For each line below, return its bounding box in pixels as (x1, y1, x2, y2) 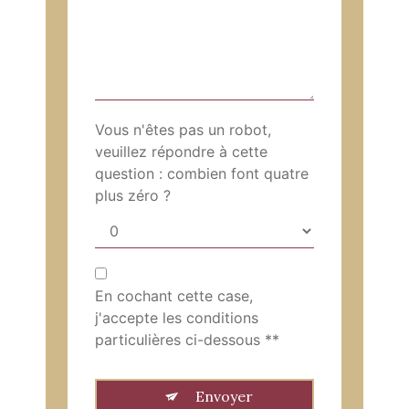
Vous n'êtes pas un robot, (94, 121, 271, 140)
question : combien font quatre (94, 164, 309, 184)
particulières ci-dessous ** (94, 330, 279, 350)
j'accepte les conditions (94, 309, 258, 328)
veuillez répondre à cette (94, 142, 267, 162)
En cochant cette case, (94, 287, 253, 306)
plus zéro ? (94, 186, 171, 205)
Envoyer (194, 386, 253, 405)
